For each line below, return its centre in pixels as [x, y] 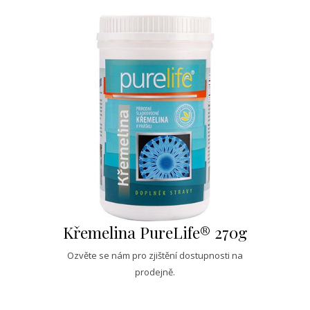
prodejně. [155, 272]
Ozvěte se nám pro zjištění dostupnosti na [155, 255]
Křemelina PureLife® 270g [155, 232]
